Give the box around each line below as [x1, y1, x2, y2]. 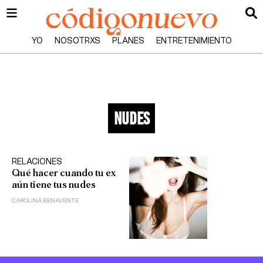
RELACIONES [12, 158, 62, 166]
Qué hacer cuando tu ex [12, 168, 116, 178]
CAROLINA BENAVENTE [12, 198, 79, 204]
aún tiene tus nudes [12, 180, 96, 190]
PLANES [112, 37, 144, 45]
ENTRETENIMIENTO [156, 37, 232, 45]
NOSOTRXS [54, 37, 100, 45]
